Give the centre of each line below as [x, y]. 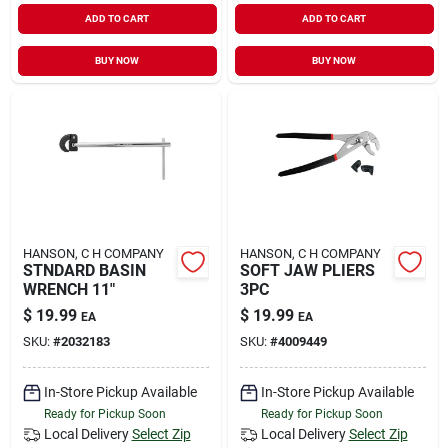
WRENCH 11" [68, 289]
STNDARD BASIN [84, 270]
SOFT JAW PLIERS [307, 270]
